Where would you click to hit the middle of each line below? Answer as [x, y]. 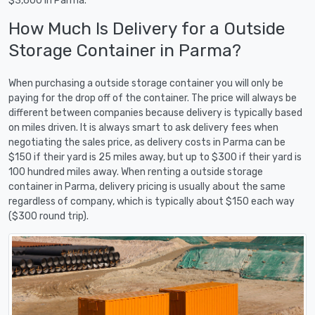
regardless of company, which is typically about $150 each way [152, 201]
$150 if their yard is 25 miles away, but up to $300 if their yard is [155, 157]
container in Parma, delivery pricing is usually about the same [147, 186]
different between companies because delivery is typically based [155, 112]
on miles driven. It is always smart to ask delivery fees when [143, 127]
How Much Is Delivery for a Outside [147, 28]
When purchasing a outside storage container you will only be [146, 83]
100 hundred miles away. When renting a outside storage [136, 172]
